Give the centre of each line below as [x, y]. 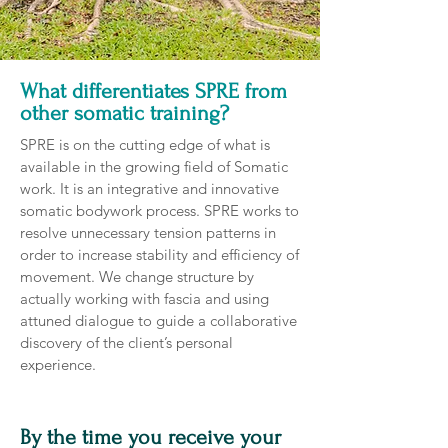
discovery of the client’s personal [126, 342]
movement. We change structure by [137, 276]
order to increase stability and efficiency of [159, 254]
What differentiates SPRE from [153, 91]
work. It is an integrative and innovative [149, 188]
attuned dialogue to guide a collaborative [158, 320]
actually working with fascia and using [144, 298]
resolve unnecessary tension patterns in [148, 232]
